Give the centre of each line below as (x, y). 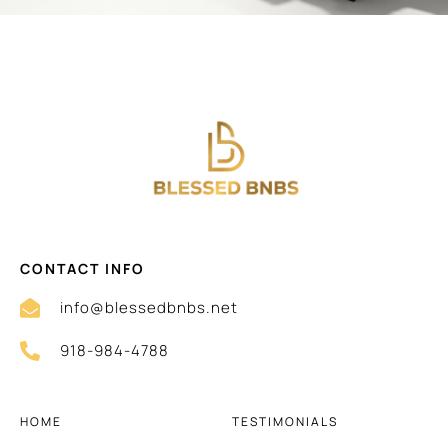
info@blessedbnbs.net (149, 308)
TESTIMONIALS (284, 422)
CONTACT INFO (82, 269)
